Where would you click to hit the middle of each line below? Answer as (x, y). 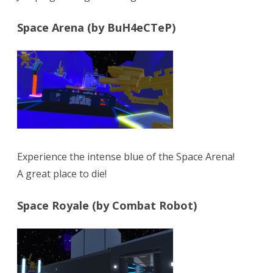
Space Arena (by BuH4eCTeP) (96, 28)
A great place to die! (62, 174)
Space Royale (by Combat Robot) (107, 206)
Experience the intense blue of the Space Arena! (126, 157)
